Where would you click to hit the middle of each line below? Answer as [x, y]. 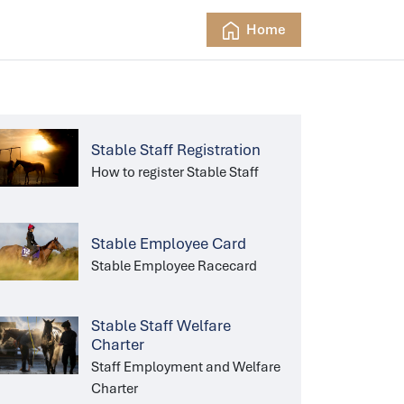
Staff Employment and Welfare [186, 367]
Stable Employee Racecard [174, 266]
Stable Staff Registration [176, 149]
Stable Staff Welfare [161, 326]
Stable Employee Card [169, 243]
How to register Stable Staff [175, 172]
